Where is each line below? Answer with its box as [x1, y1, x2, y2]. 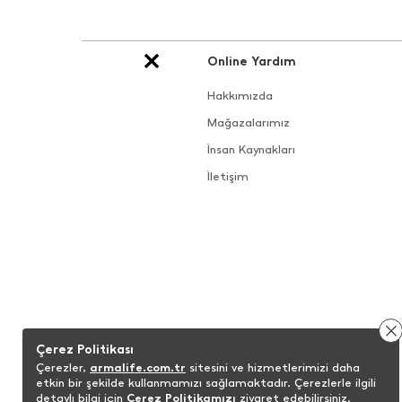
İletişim [207, 170, 249, 183]
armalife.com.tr [90, 361, 186, 374]
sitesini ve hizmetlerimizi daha [186, 361, 360, 374]
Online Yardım [207, 54, 296, 69]
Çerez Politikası [36, 342, 134, 357]
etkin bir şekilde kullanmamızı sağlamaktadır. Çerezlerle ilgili [36, 376, 376, 389]
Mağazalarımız [207, 116, 290, 129]
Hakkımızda [207, 89, 273, 102]
